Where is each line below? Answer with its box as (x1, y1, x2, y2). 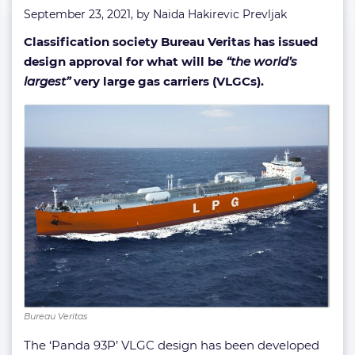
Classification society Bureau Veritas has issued (24, 34, 318, 49)
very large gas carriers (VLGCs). (71, 74, 264, 89)
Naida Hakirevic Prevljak (153, 7, 287, 21)
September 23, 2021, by (24, 7, 153, 21)
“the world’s (226, 54, 297, 69)
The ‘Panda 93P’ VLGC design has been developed (24, 338, 319, 353)
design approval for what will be (24, 54, 226, 69)
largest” (24, 74, 71, 89)
